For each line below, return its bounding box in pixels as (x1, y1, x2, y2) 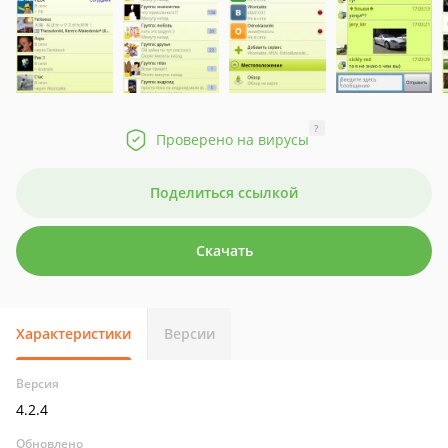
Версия (16, 375, 59, 392)
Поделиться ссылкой (150, 183, 298, 202)
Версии (164, 324, 215, 343)
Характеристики (16, 324, 131, 343)
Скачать (195, 241, 253, 260)
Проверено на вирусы (155, 130, 309, 149)
